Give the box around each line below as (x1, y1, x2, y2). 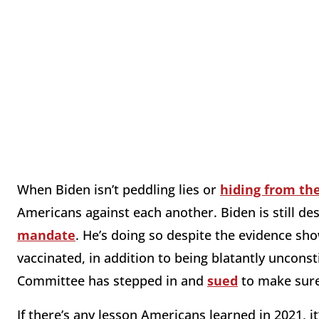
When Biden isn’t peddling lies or (17, 181, 220, 199)
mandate (17, 226, 75, 244)
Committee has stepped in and (17, 272, 207, 290)
